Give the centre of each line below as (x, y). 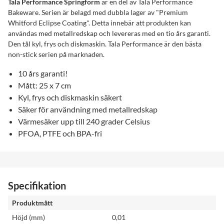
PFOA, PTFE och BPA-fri (60, 133)
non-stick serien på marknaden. (56, 54)
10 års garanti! (43, 73)
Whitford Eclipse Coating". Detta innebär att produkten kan (99, 23)
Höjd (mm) (28, 217)
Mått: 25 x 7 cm (44, 85)
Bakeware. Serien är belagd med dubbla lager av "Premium (98, 12)
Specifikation (37, 185)
